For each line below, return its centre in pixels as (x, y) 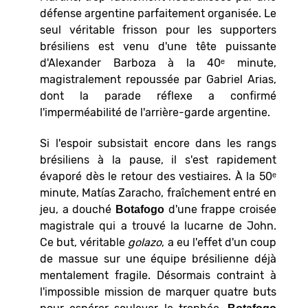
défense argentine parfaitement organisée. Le (158, 13)
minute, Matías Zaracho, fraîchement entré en (158, 192)
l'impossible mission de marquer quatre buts (158, 291)
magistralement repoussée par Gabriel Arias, (158, 79)
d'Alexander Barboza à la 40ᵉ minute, (158, 63)
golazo (145, 242)
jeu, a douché (78, 209)
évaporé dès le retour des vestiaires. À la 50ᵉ (158, 176)
